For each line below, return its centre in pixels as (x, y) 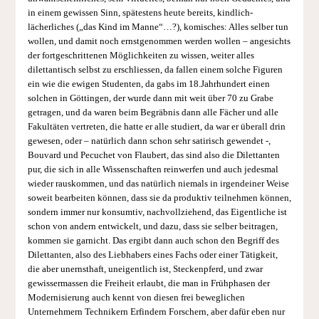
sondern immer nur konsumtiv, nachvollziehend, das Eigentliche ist (157, 213)
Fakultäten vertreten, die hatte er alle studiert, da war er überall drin (156, 127)
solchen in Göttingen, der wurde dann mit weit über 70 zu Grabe (150, 99)
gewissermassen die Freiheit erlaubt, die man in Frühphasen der (148, 284)
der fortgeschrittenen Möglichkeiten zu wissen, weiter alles (141, 56)
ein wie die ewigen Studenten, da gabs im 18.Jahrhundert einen (148, 84)
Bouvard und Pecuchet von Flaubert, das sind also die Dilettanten (153, 156)
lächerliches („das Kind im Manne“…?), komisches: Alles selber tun (158, 27)
